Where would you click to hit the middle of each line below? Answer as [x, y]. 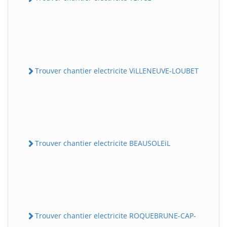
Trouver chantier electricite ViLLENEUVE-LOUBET [117, 70]
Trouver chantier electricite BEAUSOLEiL [103, 143]
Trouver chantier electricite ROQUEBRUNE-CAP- [116, 216]
